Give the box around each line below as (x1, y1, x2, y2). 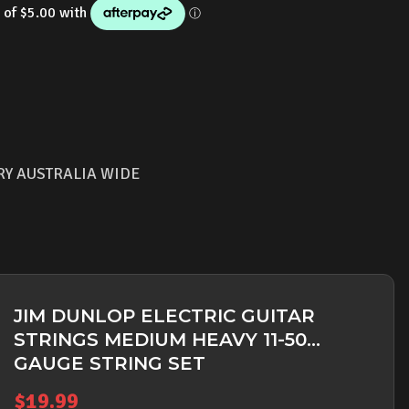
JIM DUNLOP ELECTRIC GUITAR (14, 305, 315, 327)
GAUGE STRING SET (14, 352, 205, 374)
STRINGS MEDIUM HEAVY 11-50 (14, 329, 307, 351)
